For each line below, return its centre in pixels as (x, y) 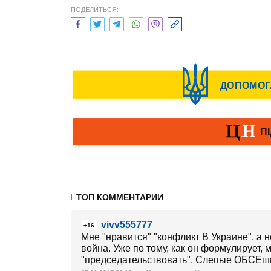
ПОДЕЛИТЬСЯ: (95, 10)
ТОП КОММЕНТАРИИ (120, 197)
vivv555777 (127, 225)
